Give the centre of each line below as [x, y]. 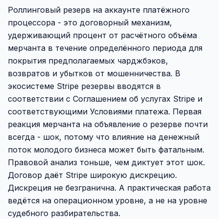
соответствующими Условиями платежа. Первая [105, 111]
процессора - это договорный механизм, [90, 22]
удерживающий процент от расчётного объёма [102, 35]
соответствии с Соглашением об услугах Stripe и [105, 99]
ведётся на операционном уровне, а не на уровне [108, 200]
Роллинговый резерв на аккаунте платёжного [99, 10]
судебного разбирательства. [64, 213]
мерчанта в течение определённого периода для [105, 48]
